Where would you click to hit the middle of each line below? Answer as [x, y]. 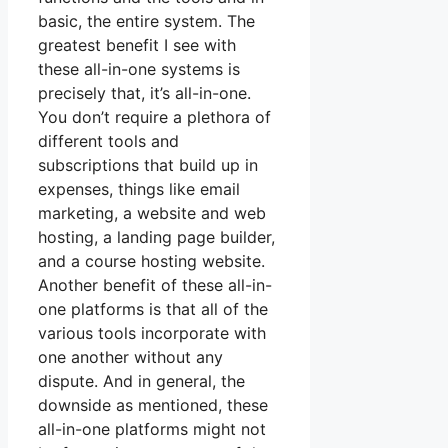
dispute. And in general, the [141, 381]
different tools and [108, 141]
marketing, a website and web [152, 213]
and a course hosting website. [151, 261]
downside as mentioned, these [153, 405]
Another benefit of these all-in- [155, 285]
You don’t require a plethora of [154, 117]
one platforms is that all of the [153, 309]
